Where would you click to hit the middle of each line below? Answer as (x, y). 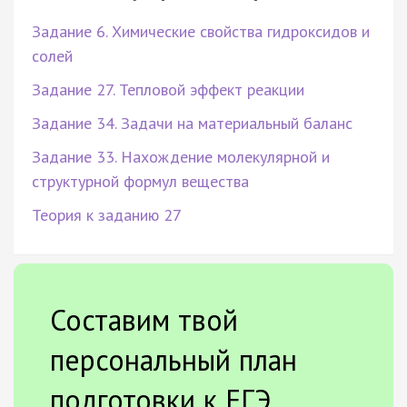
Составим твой (144, 319)
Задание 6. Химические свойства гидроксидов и (201, 31)
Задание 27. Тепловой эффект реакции (168, 89)
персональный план (174, 359)
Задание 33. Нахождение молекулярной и (181, 156)
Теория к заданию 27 (107, 214)
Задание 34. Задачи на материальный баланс (192, 123)
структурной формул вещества (140, 181)
